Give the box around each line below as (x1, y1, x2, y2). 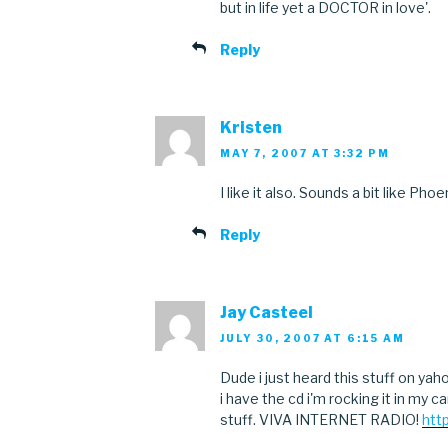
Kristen (220, 117, 282, 137)
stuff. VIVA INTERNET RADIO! (220, 411, 422, 429)
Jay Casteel (220, 303, 313, 323)
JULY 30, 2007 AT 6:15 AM (220, 332, 405, 345)
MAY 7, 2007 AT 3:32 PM (220, 147, 390, 160)
